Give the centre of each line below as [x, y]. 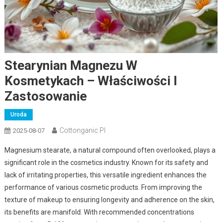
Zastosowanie [45, 96]
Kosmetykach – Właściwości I [91, 81]
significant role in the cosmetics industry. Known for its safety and [106, 162]
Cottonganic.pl [82, 130]
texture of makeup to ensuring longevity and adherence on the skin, [109, 199]
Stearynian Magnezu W [71, 65]
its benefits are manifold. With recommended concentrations [99, 212]
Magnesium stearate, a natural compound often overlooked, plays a [110, 150]
